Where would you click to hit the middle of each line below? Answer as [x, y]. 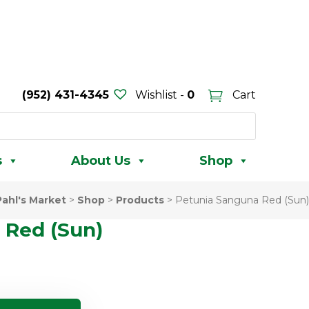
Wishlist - [159, 95]
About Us [100, 161]
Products [140, 200]
